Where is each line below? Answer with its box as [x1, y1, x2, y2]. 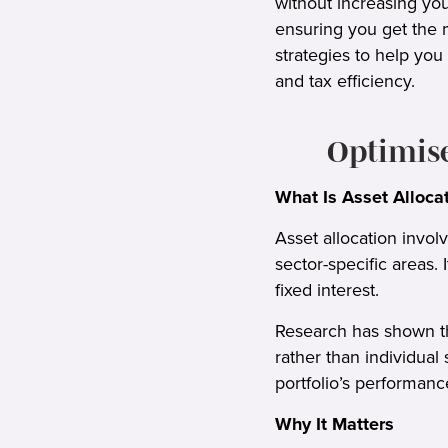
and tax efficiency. [274, 67, 415, 94]
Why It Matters [274, 410, 394, 437]
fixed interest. [274, 276, 379, 303]
